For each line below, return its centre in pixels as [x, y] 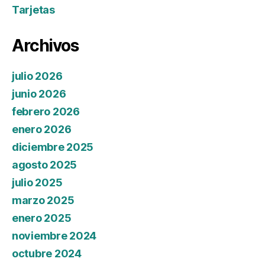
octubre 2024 [47, 254]
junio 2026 [39, 94]
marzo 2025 [43, 201]
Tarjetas [33, 10]
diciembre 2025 [53, 147]
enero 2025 [42, 218]
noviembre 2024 [54, 236]
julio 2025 [37, 183]
